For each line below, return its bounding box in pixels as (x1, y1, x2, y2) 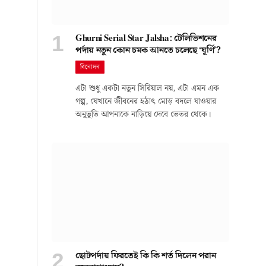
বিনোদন (80, 62, 100, 73)
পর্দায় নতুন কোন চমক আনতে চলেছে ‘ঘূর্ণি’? (75, 43, 221, 58)
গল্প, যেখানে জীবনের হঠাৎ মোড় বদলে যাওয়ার (75, 95, 216, 109)
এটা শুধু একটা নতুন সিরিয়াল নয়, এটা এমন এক (75, 82, 219, 96)
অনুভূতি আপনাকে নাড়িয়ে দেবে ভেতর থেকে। (75, 108, 211, 122)
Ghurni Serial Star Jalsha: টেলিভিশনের (75, 31, 217, 46)
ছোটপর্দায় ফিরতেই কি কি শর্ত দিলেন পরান (75, 249, 216, 264)
